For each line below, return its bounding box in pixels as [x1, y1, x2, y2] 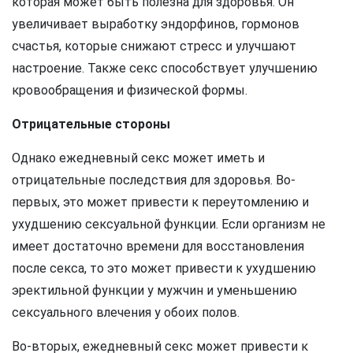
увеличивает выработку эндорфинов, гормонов [12, 17, 299, 32]
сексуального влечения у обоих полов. [12, 305, 240, 321]
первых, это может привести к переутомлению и [12, 195, 309, 210]
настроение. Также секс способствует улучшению [12, 61, 318, 76]
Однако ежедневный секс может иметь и [12, 150, 265, 166]
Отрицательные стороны [12, 117, 170, 132]
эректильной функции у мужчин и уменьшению [12, 283, 297, 299]
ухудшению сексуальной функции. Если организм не [12, 217, 325, 232]
